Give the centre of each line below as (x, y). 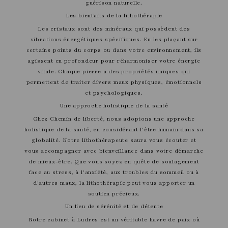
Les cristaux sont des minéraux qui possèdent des (114, 28)
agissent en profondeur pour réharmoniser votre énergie (114, 61)
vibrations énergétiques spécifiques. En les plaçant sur (114, 39)
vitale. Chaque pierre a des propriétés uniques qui (114, 71)
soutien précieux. (114, 193)
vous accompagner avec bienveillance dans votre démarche (114, 151)
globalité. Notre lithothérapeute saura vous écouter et (114, 140)
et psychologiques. (114, 93)
